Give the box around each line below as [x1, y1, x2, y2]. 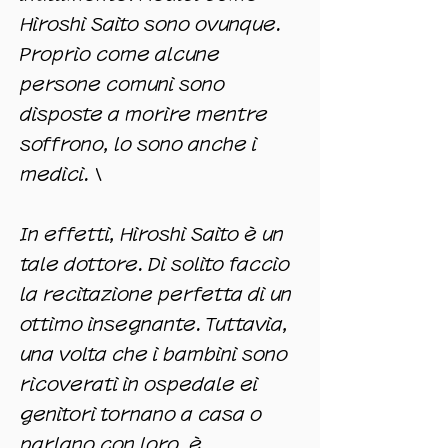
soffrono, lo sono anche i [20, 137, 257, 152]
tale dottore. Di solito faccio [20, 257, 290, 272]
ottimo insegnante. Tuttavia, [20, 317, 288, 332]
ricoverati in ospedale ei [20, 377, 258, 392]
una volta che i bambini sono [20, 347, 288, 362]
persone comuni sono [20, 77, 225, 92]
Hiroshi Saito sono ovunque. [20, 17, 281, 32]
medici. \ [20, 167, 103, 182]
